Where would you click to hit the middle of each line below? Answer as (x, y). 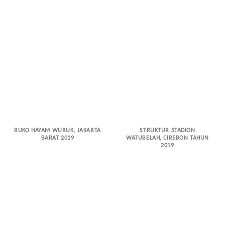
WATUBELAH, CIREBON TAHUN (167, 138)
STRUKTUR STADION (167, 131)
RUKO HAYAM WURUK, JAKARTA (58, 131)
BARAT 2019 (58, 138)
